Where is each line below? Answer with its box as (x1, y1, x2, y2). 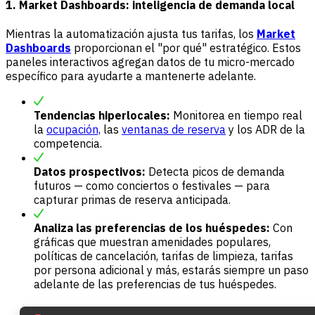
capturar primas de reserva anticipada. (34, 193, 231, 207)
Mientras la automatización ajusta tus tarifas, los (6, 27, 257, 41)
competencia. (34, 136, 102, 151)
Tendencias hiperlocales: (34, 108, 170, 123)
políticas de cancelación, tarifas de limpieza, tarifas (34, 249, 293, 264)
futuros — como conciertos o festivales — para (34, 179, 270, 193)
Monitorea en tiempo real (170, 108, 302, 123)
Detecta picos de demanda (146, 165, 285, 179)
